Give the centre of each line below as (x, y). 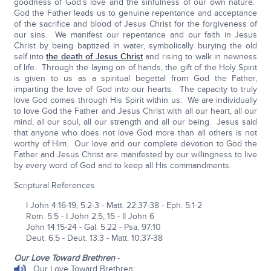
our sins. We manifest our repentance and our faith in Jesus (135, 34)
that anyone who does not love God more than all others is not (135, 132)
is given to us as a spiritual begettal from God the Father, (135, 78)
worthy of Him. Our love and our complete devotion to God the (135, 143)
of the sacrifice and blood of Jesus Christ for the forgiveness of (135, 24)
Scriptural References (54, 185)
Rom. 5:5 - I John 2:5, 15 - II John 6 (84, 216)
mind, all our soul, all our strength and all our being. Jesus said (135, 122)
